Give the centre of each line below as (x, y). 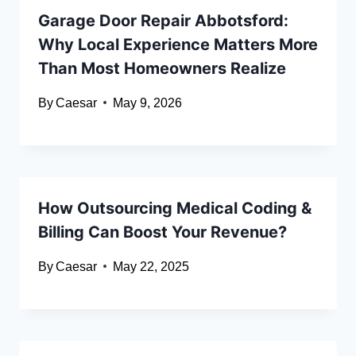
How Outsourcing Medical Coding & (175, 208)
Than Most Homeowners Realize (162, 68)
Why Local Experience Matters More (178, 44)
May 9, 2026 (148, 103)
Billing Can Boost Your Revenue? (163, 232)
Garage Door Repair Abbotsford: (163, 20)
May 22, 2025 (151, 266)
